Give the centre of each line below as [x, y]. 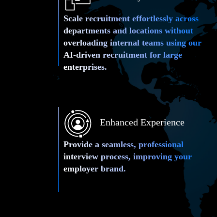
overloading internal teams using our [133, 42]
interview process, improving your [128, 156]
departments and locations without [129, 30]
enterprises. [85, 67]
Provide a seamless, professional [124, 144]
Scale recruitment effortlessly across [131, 18]
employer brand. [95, 168]
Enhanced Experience [142, 122]
